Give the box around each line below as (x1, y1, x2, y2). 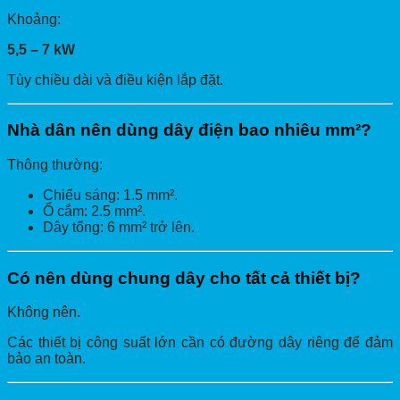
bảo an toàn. (7, 351, 86, 367)
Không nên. (7, 304, 80, 321)
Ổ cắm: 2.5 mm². (43, 203, 146, 219)
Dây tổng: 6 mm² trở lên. (43, 219, 195, 235)
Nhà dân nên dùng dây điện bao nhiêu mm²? (7, 121, 371, 140)
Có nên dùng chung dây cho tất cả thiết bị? (7, 268, 361, 287)
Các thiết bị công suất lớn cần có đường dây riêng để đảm (7, 335, 393, 351)
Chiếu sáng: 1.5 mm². (43, 187, 178, 203)
